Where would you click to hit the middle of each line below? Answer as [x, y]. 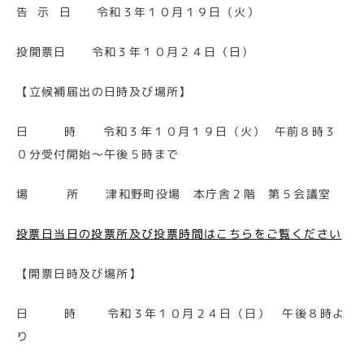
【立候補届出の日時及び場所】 [104, 91]
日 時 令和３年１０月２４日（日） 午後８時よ [181, 313]
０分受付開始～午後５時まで [98, 154]
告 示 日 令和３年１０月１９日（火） [138, 12]
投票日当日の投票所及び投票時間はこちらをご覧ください [179, 234]
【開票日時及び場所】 [79, 273]
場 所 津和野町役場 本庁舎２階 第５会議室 [174, 194]
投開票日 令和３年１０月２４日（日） [135, 52]
